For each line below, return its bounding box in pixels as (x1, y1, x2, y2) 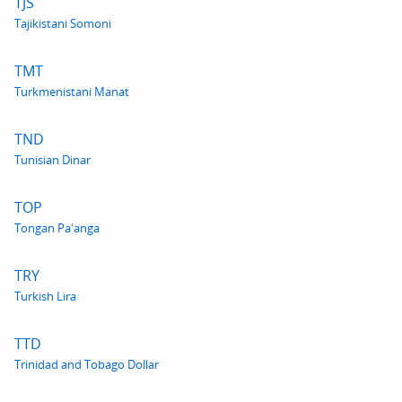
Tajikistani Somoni (14, 15, 111, 31)
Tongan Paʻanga (14, 220, 100, 236)
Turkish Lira (14, 288, 76, 304)
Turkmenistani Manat (14, 83, 129, 100)
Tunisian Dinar (14, 152, 91, 168)
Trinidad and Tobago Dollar (14, 356, 159, 372)
